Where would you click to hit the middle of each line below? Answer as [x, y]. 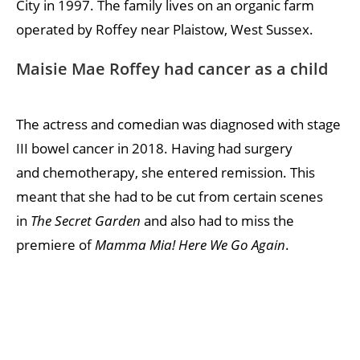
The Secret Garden [86, 220]
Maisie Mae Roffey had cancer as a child [172, 68]
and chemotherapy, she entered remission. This [166, 172]
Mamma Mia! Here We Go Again [190, 244]
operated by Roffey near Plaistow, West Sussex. [165, 29]
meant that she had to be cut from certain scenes [170, 196]
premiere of [55, 244]
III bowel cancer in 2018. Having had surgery [154, 148]
